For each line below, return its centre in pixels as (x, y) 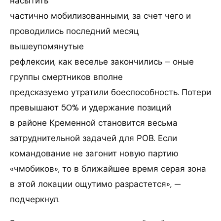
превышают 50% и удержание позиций (91, 107)
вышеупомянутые (47, 46)
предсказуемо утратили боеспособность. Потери (110, 92)
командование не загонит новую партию (94, 153)
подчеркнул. (35, 199)
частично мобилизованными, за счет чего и (100, 16)
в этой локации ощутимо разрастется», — (95, 184)
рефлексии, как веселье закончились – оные (102, 61)
